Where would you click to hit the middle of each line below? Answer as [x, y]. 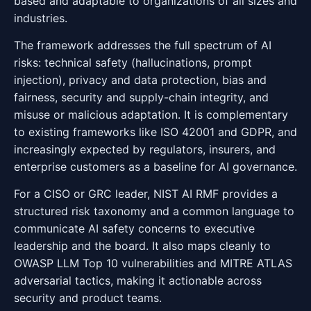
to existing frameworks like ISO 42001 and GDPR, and [155, 132]
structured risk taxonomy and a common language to [154, 211]
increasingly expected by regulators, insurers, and [145, 149]
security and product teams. [88, 298]
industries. [41, 18]
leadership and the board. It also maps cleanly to [142, 246]
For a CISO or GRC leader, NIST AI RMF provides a [146, 194]
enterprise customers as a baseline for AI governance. [155, 167]
